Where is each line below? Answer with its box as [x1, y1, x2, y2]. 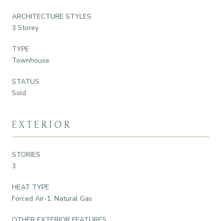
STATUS [12, 76, 39, 86]
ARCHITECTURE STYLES [12, 11, 91, 21]
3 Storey [12, 23, 38, 33]
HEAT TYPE [12, 182, 49, 192]
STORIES [12, 149, 40, 159]
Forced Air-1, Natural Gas [12, 193, 92, 203]
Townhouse [12, 55, 49, 65]
